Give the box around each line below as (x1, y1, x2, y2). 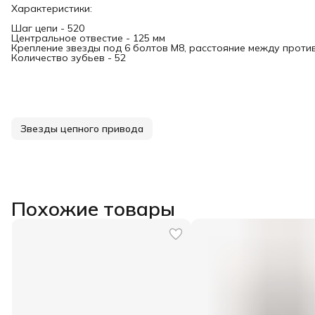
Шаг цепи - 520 (11, 22, 84, 34)
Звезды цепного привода (20, 122, 143, 135)
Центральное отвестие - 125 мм (11, 32, 165, 44)
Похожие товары (11, 196, 175, 221)
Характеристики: (11, 2, 92, 15)
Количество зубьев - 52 (11, 51, 126, 64)
